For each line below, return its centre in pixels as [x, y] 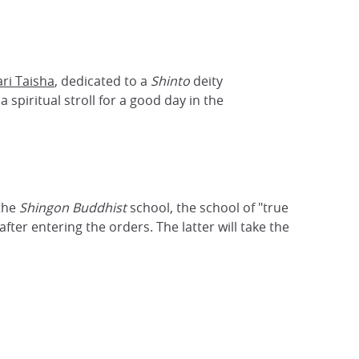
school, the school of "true [209, 208]
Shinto [170, 81]
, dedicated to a [103, 81]
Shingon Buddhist [75, 208]
